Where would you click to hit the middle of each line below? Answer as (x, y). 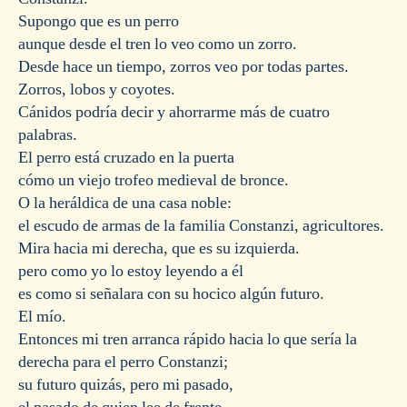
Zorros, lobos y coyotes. (97, 90)
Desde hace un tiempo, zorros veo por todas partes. (184, 67)
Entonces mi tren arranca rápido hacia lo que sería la (188, 340)
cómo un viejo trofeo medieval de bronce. (154, 181)
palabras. (48, 135)
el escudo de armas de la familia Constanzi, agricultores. (201, 226)
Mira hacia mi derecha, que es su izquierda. (159, 249)
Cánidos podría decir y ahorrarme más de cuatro (174, 113)
